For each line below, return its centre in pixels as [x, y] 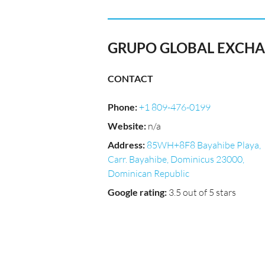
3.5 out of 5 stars [202, 192]
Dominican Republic [148, 173]
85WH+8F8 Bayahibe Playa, [204, 145]
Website [126, 126]
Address [125, 145]
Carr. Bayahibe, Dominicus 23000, [176, 159]
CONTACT [130, 78]
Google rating [136, 192]
